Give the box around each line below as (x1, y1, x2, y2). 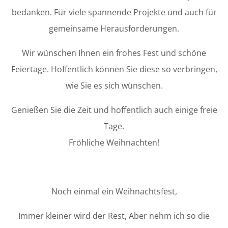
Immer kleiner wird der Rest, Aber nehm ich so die (18, 210, 210, 222)
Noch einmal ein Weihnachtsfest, (51, 186, 177, 197)
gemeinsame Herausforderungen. (49, 23, 179, 35)
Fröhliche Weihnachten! (69, 137, 159, 149)
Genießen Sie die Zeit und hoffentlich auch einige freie (11, 104, 217, 116)
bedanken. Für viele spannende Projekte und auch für (11, 7, 217, 18)
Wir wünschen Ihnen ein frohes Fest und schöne (22, 47, 206, 59)
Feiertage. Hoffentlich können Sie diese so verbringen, (11, 64, 217, 75)
